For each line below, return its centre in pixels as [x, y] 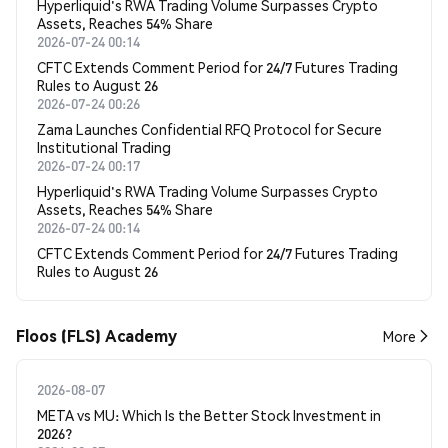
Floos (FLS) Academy [96, 335]
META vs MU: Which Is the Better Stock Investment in [209, 415]
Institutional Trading [104, 147]
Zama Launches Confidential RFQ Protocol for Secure [209, 129]
